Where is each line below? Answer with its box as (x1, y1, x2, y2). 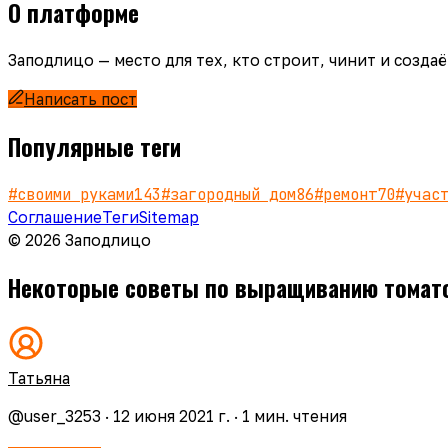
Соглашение (8, 208, 102, 227)
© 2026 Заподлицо (8, 231, 151, 250)
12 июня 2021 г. (113, 407, 230, 426)
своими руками (17, 184, 134, 206)
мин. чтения (250, 407, 347, 426)
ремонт (323, 184, 377, 206)
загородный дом (170, 184, 296, 206)
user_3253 (24, 407, 101, 426)
